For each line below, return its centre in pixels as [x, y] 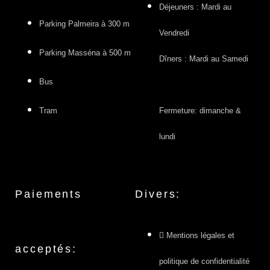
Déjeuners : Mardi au [195, 7]
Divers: [158, 194]
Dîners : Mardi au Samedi [204, 58]
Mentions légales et [200, 235]
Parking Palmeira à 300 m [84, 24]
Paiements [49, 194]
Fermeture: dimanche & [200, 110]
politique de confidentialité [204, 261]
